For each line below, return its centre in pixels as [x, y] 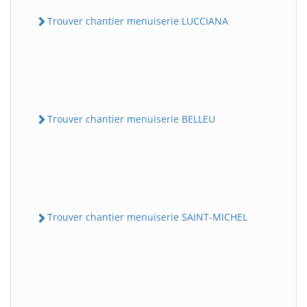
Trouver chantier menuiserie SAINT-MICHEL [147, 217]
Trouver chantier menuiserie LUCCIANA [138, 21]
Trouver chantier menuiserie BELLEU [131, 119]
